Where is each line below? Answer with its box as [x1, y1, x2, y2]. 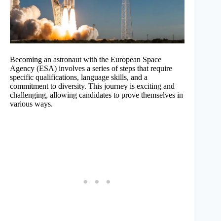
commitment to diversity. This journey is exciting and [10, 82, 175, 91]
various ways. [10, 100, 53, 109]
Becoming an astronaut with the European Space [10, 55, 161, 64]
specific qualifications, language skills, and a [10, 73, 147, 82]
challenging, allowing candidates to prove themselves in [10, 91, 183, 100]
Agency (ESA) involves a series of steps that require [10, 64, 172, 73]
